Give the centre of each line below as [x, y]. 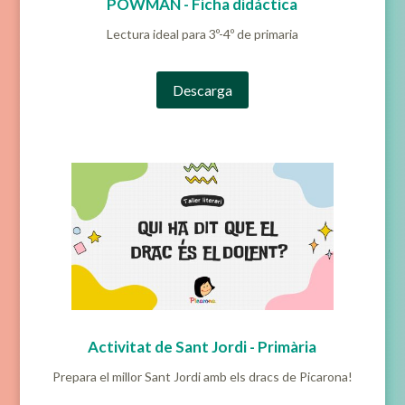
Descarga [202, 90]
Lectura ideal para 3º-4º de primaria [202, 34]
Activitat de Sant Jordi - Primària [202, 347]
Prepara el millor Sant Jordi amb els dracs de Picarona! [202, 377]
